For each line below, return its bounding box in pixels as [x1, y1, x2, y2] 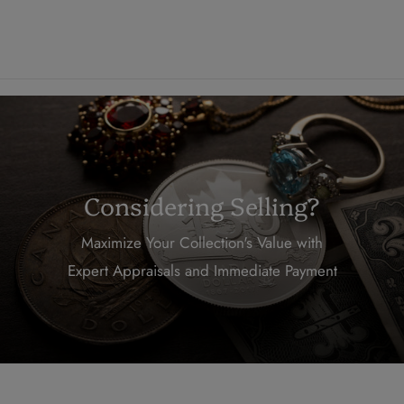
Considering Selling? [84, 188, 320, 222]
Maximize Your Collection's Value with [81, 231, 323, 253]
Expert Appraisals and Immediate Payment [67, 259, 337, 281]
